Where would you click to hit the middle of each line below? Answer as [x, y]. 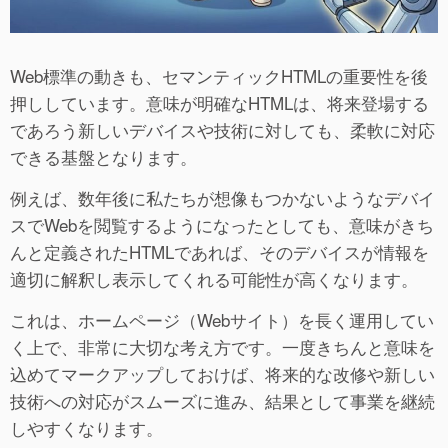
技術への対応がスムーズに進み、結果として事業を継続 [222, 400]
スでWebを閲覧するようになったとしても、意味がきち [222, 224]
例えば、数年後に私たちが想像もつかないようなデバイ [222, 197]
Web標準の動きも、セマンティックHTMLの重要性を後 [219, 75]
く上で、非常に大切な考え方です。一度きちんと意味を [222, 346]
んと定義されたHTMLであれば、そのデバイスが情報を [219, 251]
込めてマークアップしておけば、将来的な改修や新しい [222, 373]
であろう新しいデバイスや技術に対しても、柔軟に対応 [222, 129]
